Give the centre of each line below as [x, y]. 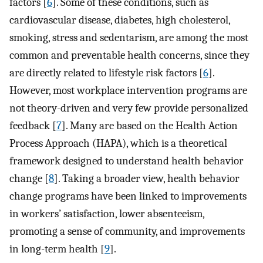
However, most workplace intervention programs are [128, 91]
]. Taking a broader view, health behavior [147, 179]
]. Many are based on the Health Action [150, 126]
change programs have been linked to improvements [128, 196]
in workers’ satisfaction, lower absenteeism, [107, 214]
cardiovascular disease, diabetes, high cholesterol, [120, 20]
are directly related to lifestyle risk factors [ [106, 73]
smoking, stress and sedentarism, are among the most [129, 38]
